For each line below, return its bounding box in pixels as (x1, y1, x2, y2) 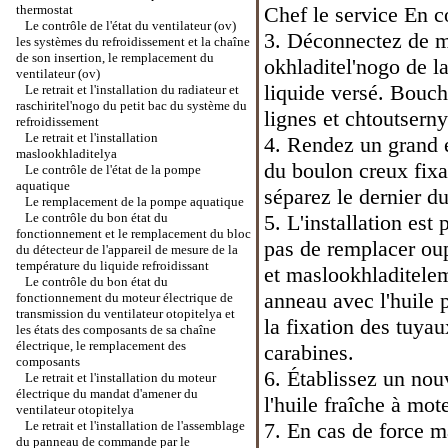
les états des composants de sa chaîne (16, 322, 216, 337)
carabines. (264, 340, 354, 365)
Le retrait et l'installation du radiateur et (25, 82, 239, 97)
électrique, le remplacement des (16, 338, 186, 353)
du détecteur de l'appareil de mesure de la (16, 242, 238, 257)
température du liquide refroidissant (16, 258, 209, 273)
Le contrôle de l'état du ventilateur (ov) (25, 18, 236, 33)
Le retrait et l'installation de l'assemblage (25, 418, 245, 433)
